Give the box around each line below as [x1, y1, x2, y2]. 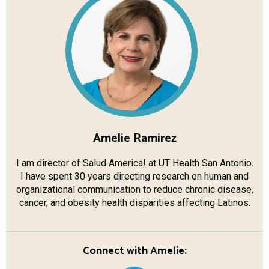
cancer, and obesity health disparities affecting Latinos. [19, 196, 250, 208]
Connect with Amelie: [82, 241, 187, 260]
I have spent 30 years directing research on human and [20, 170, 249, 182]
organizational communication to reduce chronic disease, [16, 183, 253, 195]
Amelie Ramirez [92, 128, 177, 148]
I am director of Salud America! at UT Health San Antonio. [16, 157, 253, 169]
